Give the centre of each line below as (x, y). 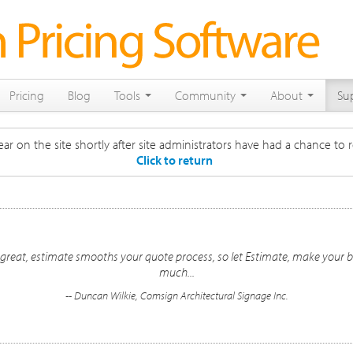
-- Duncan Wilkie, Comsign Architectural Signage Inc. (176, 295)
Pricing (27, 95)
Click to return (175, 160)
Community (207, 95)
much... (176, 272)
